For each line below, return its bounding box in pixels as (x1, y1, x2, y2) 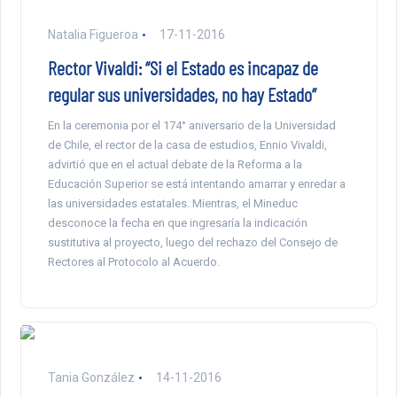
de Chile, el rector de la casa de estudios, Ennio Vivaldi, (47, 138, 327, 152)
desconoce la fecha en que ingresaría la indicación (47, 216, 307, 230)
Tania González (47, 370, 135, 385)
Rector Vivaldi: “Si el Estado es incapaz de (47, 56, 318, 80)
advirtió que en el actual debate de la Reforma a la (47, 158, 302, 172)
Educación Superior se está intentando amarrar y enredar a (47, 177, 346, 191)
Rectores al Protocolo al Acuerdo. (47, 255, 220, 269)
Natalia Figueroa (47, 27, 138, 43)
